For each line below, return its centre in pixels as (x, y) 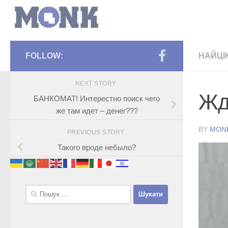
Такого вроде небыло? (97, 147)
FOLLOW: (44, 56)
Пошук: (38, 190)
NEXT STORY (97, 83)
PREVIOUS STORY (97, 132)
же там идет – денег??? (97, 110)
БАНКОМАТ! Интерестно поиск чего (97, 98)
